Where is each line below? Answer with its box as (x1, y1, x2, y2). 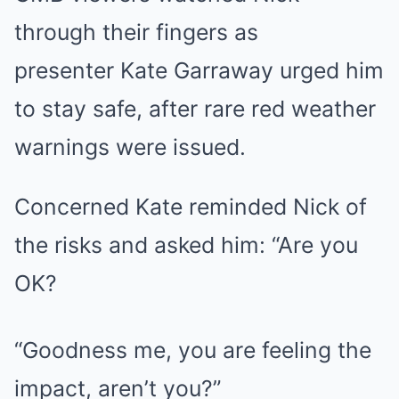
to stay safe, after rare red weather (14, 95, 376, 123)
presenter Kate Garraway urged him (14, 57, 384, 85)
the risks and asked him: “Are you (14, 232, 358, 259)
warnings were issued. (14, 134, 246, 161)
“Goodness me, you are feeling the (14, 337, 371, 364)
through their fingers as (14, 19, 258, 46)
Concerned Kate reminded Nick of (14, 193, 367, 221)
